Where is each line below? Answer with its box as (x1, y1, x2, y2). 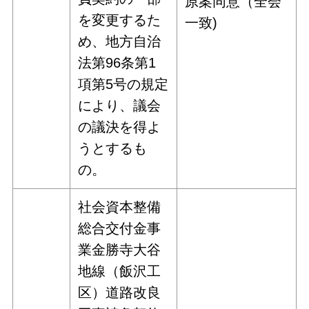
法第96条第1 (78, 55, 157, 71)
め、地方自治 (78, 34, 161, 50)
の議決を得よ (78, 119, 161, 135)
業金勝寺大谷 (78, 242, 161, 258)
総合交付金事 (78, 221, 161, 237)
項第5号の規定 (78, 77, 169, 92)
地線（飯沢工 (78, 263, 161, 279)
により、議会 (78, 98, 161, 114)
